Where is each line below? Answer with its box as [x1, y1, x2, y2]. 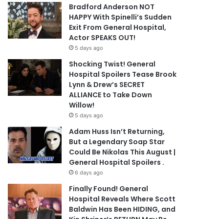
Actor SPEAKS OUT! [69, 33, 136, 43]
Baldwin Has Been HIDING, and [69, 204, 176, 214]
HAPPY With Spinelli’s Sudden [69, 12, 172, 22]
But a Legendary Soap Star [69, 137, 165, 147]
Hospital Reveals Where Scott [69, 194, 176, 204]
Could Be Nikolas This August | [69, 147, 176, 157]
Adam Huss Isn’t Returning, [69, 127, 165, 136]
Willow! [69, 100, 95, 110]
